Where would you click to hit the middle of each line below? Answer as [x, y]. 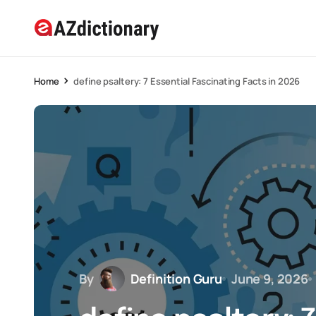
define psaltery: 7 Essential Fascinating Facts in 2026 [187, 81]
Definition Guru [176, 278]
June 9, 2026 [269, 278]
